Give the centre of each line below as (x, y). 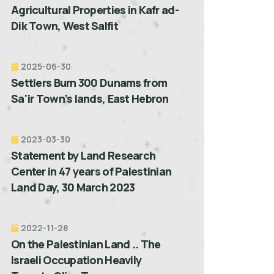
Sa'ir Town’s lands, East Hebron (90, 98)
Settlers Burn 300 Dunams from (89, 82)
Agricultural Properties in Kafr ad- (95, 9)
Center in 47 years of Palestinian (91, 171)
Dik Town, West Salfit (65, 25)
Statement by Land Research (83, 155)
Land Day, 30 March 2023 (73, 187)
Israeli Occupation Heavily (76, 260)
